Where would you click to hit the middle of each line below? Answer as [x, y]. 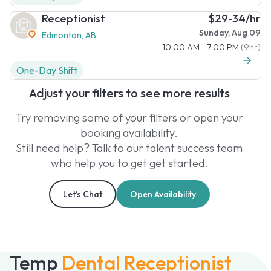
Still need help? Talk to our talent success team [129, 148]
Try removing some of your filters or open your [129, 117]
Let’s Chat [82, 194]
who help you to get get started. [129, 163]
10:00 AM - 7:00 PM [201, 47]
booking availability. [129, 132]
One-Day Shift [47, 70]
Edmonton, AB [69, 35]
